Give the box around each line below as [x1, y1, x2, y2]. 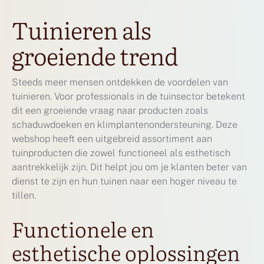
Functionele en [12, 213, 154, 244]
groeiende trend [12, 37, 178, 72]
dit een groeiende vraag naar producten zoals [12, 104, 208, 116]
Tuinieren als [12, 11, 151, 47]
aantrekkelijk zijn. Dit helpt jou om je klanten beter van [12, 161, 247, 173]
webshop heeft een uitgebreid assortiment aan [12, 133, 212, 144]
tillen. [12, 189, 36, 201]
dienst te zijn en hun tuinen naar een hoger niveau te [12, 175, 237, 187]
